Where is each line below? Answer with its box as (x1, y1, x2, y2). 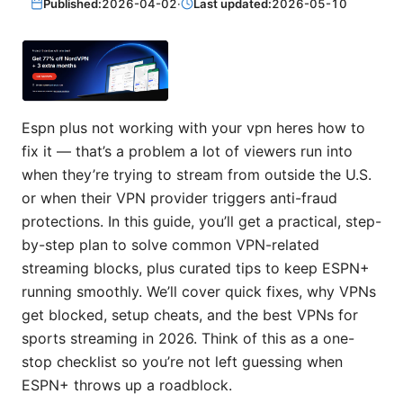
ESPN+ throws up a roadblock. (22, 376, 232, 395)
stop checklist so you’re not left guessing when (22, 353, 343, 372)
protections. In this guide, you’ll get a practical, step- (22, 212, 381, 231)
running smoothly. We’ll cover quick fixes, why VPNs (22, 282, 376, 301)
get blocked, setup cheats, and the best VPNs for (22, 306, 358, 325)
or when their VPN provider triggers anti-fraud (22, 189, 337, 208)
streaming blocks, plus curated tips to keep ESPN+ (22, 259, 370, 278)
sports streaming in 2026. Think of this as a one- (22, 329, 354, 348)
